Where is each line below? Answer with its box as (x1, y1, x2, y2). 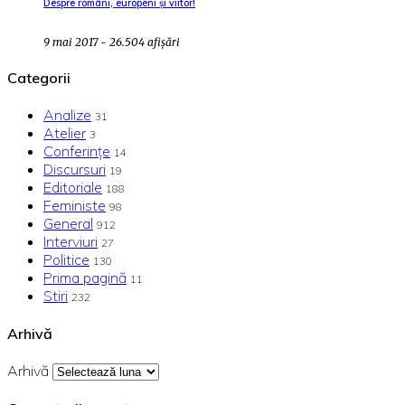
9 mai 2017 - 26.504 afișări (43, 34, 180, 49)
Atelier (43, 124, 86, 143)
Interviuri (43, 232, 98, 251)
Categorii (7, 69, 71, 88)
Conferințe (43, 142, 110, 161)
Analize (43, 106, 91, 125)
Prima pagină (43, 268, 127, 287)
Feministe (43, 196, 106, 215)
